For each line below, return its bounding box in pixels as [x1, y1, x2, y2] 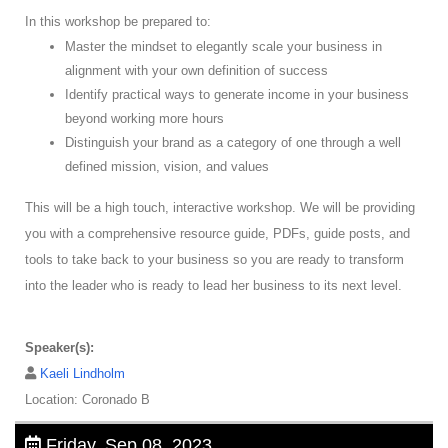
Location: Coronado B [25, 392, 150, 408]
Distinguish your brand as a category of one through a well [65, 135, 401, 151]
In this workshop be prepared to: [25, 14, 211, 30]
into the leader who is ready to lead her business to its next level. [25, 278, 402, 294]
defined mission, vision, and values [65, 159, 269, 175]
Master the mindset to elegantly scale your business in [65, 39, 382, 55]
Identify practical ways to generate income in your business [65, 87, 409, 103]
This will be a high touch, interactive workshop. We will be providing [25, 200, 415, 216]
